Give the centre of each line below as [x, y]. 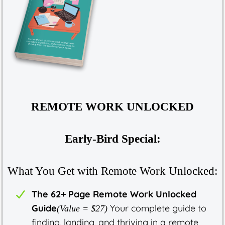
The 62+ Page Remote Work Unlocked [114, 194]
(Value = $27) [82, 208]
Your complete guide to [157, 208]
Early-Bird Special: [113, 139]
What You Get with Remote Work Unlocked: [113, 171]
